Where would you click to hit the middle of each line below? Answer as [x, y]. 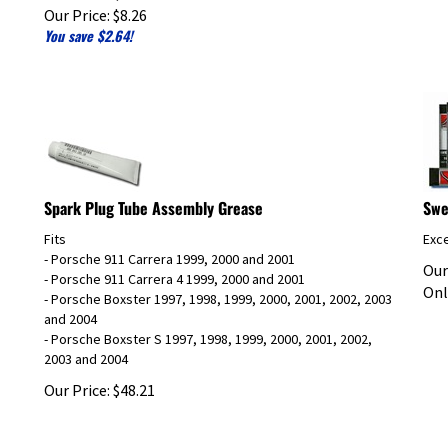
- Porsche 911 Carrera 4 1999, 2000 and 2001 [174, 269]
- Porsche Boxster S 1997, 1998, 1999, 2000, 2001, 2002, [208, 329]
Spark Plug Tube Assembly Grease [153, 198]
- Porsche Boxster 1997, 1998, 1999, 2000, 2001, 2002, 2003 [218, 289]
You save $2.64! [88, 26]
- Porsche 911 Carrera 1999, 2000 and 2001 [169, 249]
